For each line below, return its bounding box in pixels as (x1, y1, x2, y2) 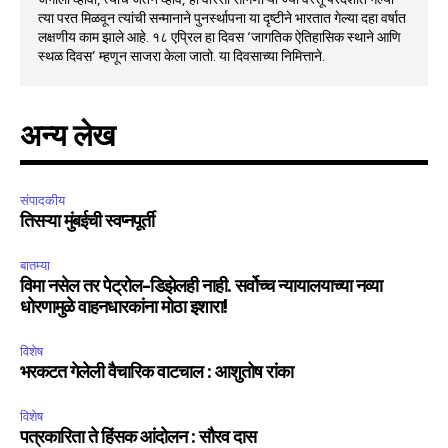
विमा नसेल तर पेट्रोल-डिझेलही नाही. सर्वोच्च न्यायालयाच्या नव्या (20, 278, 382, 297)
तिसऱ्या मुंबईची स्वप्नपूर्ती (20, 213, 154, 232)
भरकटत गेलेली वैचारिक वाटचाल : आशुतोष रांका (20, 364, 293, 383)
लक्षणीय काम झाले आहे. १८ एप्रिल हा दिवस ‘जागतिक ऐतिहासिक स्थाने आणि (38, 28, 401, 47)
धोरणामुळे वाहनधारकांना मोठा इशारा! (20, 299, 227, 318)
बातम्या (20, 257, 50, 275)
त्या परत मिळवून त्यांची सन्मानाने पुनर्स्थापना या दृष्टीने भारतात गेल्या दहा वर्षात (38, 9, 406, 28)
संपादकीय (20, 192, 65, 210)
